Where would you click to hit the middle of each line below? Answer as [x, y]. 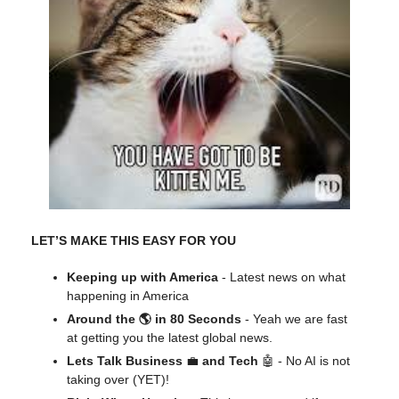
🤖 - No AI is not [306, 361]
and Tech [230, 361]
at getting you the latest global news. [170, 338]
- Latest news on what [282, 277]
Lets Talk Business [126, 361]
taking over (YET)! [118, 379]
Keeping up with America [142, 277]
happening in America [128, 296]
